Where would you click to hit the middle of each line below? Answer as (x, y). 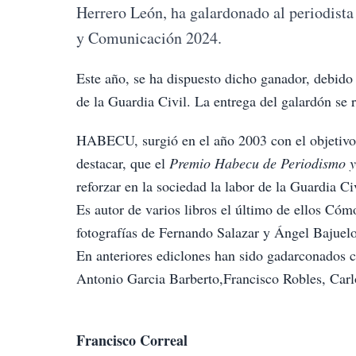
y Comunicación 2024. (149, 37)
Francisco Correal (132, 340)
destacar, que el (123, 163)
